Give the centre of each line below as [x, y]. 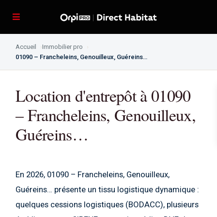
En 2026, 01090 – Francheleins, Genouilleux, [93, 174]
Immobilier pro [62, 47]
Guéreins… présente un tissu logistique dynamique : [107, 189]
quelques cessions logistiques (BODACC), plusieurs [107, 204]
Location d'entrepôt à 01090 [103, 95]
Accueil [26, 47]
